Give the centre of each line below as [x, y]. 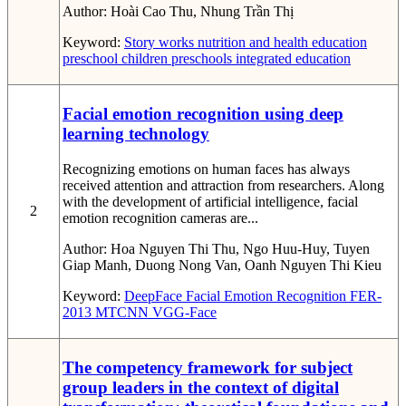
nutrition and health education [280, 43]
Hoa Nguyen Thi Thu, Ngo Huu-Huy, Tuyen [240, 249]
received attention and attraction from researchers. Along [223, 186]
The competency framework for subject [208, 368]
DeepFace [153, 296]
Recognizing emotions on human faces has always [206, 169]
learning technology [136, 134]
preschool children [115, 59]
